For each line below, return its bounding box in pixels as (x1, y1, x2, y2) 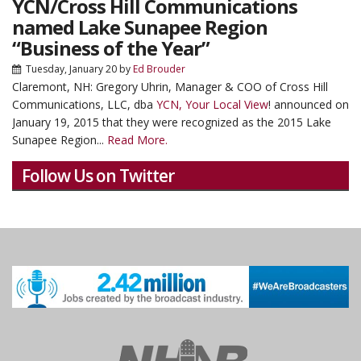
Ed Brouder (133, 62, 185, 76)
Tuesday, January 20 (26, 62, 117, 76)
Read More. (107, 132, 168, 147)
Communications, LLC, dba (12, 97, 156, 112)
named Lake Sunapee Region (12, 14, 268, 40)
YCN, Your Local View (156, 97, 268, 112)
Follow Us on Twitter (22, 164, 174, 187)
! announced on (268, 97, 349, 112)
